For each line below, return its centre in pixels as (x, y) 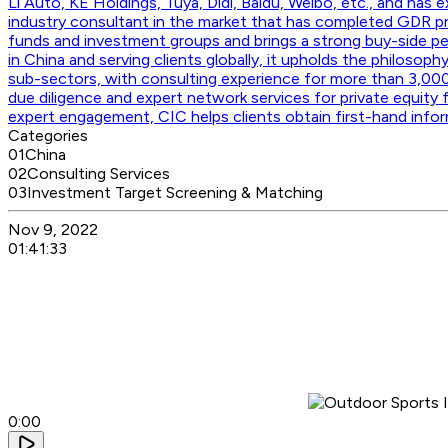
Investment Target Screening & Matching (175, 193)
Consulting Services (98, 174)
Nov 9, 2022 (53, 230)
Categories (48, 136)
